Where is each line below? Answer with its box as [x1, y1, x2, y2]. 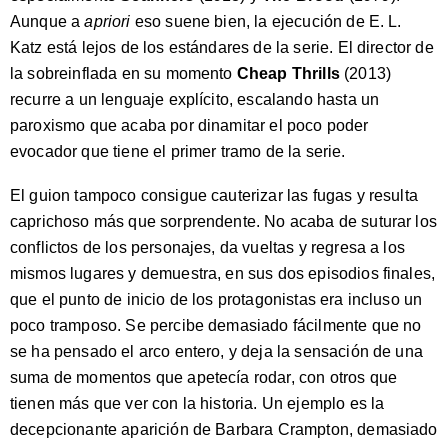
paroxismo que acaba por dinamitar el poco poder [10, 116, 369, 134]
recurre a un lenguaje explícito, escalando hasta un [10, 90, 380, 108]
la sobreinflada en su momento [10, 64, 237, 82]
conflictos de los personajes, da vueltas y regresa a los [10, 238, 405, 256]
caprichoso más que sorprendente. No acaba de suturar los [10, 212, 437, 230]
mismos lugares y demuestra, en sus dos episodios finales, [10, 264, 436, 282]
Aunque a [10, 12, 85, 30]
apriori [84, 12, 131, 30]
